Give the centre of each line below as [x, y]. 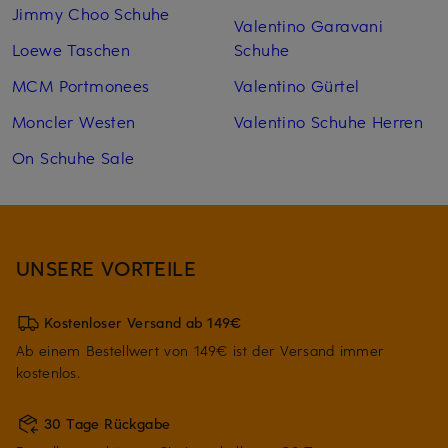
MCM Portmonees [81, 85]
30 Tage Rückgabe [107, 424]
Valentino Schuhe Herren [328, 121]
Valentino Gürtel [296, 85]
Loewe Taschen [71, 49]
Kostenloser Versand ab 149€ [143, 323]
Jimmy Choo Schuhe [91, 13]
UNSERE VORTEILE [106, 268]
